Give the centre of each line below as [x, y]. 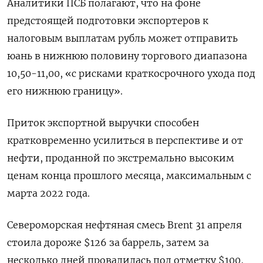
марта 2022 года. [48, 193]
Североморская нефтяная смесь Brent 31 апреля [124, 225]
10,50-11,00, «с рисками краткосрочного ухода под [131, 73]
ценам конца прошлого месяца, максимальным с [129, 176]
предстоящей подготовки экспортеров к [108, 21]
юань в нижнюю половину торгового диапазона [127, 56]
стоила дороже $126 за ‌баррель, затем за [108, 242]
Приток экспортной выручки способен [103, 123]
